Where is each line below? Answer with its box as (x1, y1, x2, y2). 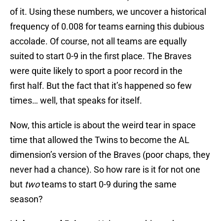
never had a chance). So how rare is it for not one (10, 164, 200, 175)
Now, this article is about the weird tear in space (10, 120, 196, 131)
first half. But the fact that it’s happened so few (10, 80, 192, 91)
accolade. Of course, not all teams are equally (10, 36, 187, 47)
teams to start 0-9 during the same (39, 179, 177, 190)
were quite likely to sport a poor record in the (10, 66, 183, 76)
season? (10, 194, 43, 205)
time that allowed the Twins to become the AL (10, 135, 189, 146)
